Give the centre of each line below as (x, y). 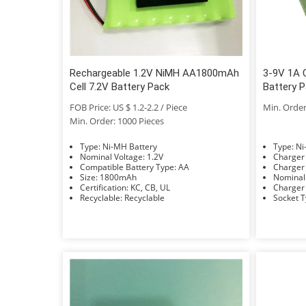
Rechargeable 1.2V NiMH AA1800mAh (154, 73)
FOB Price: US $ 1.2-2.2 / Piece (128, 107)
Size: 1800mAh (118, 177)
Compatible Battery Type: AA (184, 167)
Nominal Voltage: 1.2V (155, 156)
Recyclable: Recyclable (144, 197)
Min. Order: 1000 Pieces (117, 121)
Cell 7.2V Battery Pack (120, 86)
